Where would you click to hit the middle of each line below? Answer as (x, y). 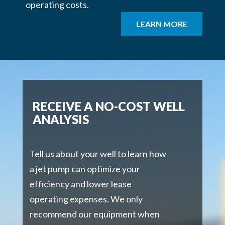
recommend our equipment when (94, 214)
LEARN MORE (162, 24)
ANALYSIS (61, 120)
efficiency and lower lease (80, 184)
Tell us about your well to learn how (98, 154)
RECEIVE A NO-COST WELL (108, 106)
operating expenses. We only (86, 199)
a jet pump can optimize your (85, 169)
